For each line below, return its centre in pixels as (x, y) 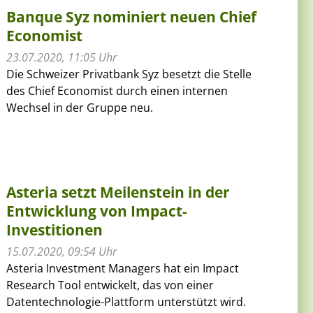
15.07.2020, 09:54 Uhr (62, 251)
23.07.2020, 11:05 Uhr (62, 57)
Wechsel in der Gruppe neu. (80, 107)
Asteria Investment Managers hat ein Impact (123, 268)
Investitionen (55, 230)
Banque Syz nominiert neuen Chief (132, 16)
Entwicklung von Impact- (97, 211)
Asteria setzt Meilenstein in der (118, 192)
